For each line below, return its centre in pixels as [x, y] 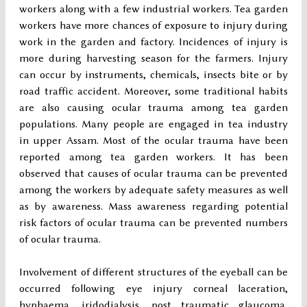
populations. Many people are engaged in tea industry [153, 124]
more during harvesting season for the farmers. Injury [153, 59]
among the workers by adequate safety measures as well [153, 190]
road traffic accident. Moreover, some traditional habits [153, 91]
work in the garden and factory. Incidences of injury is [153, 42]
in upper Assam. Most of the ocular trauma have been [153, 141]
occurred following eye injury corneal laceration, [153, 289]
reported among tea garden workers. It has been [153, 157]
